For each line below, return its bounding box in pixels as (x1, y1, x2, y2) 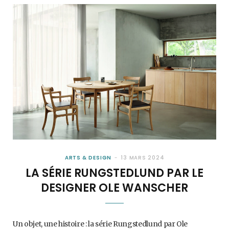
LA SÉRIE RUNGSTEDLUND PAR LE (26, 165, 203, 181)
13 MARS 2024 (121, 154, 165, 162)
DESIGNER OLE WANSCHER (41, 180, 188, 196)
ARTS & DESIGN (64, 154, 112, 162)
